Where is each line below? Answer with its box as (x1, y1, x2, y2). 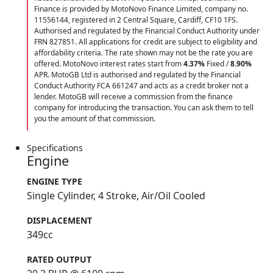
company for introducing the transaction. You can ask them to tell (34, 102, 253, 113)
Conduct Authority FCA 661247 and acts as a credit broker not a (34, 80, 249, 91)
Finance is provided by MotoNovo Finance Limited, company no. (34, 3, 248, 14)
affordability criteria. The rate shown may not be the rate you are (34, 47, 253, 58)
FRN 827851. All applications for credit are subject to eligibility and (34, 36, 257, 47)
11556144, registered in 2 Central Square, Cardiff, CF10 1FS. (34, 14, 238, 25)
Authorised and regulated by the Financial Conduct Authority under (34, 25, 260, 36)
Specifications (27, 141, 83, 154)
